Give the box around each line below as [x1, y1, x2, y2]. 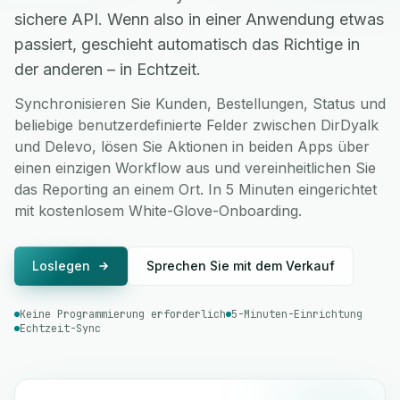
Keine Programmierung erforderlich [20, 307, 226, 321]
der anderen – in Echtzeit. [14, 60, 201, 79]
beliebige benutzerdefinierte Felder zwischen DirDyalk [14, 116, 379, 134]
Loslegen [32, 258, 90, 273]
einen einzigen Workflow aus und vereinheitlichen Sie [14, 159, 376, 177]
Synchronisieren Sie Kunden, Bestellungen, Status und [14, 95, 386, 112]
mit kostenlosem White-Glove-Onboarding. [14, 202, 302, 220]
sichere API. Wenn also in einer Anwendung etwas [14, 10, 384, 29]
